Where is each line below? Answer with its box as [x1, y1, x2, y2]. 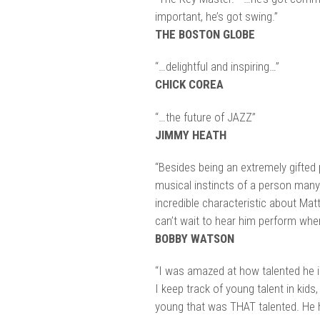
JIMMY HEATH [154, 127, 226, 142]
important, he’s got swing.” [154, 9, 278, 24]
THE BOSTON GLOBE [154, 26, 255, 41]
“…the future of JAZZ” [154, 109, 256, 124]
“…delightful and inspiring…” [154, 59, 279, 74]
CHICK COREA [154, 77, 224, 92]
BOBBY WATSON [154, 231, 234, 246]
